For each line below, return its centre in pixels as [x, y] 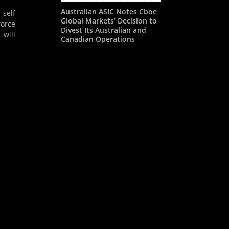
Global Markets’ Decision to [109, 20]
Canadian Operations [98, 39]
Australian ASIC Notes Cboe [109, 11]
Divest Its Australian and [104, 30]
